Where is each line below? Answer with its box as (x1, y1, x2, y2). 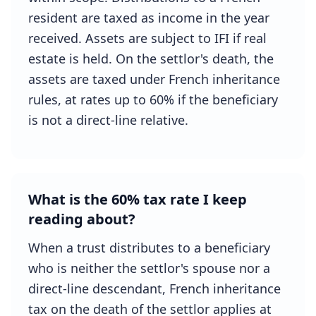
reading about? (28, 209, 135, 229)
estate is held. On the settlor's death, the (28, 50, 274, 67)
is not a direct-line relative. (28, 111, 188, 128)
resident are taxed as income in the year (28, 9, 269, 26)
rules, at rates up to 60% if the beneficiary (28, 91, 278, 108)
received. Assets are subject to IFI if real (28, 30, 267, 47)
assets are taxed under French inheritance (28, 71, 280, 87)
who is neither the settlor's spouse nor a (28, 260, 270, 276)
